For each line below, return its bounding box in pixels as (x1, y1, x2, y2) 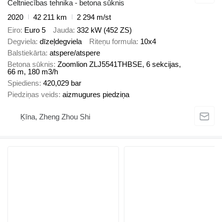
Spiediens (7, 79, 39, 88)
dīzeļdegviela (40, 37, 82, 46)
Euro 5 (24, 26, 46, 35)
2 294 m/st (77, 12, 111, 21)
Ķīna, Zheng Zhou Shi (20, 112, 90, 121)
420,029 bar (43, 79, 81, 88)
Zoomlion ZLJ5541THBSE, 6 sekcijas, (57, 60, 181, 69)
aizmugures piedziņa (62, 90, 129, 99)
